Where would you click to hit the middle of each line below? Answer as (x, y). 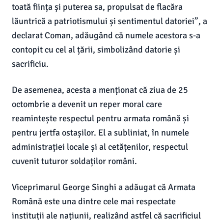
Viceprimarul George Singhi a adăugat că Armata (104, 187)
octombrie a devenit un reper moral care (87, 104)
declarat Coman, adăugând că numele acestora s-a (106, 35)
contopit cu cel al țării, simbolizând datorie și (96, 50)
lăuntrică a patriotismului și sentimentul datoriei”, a (110, 21)
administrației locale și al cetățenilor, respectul (100, 147)
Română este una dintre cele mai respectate (94, 201)
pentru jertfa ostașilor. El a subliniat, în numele (100, 133)
